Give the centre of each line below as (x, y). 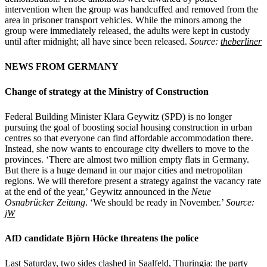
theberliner (241, 41)
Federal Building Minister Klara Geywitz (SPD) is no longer (118, 116)
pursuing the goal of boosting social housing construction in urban (128, 127)
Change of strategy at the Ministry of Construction (107, 91)
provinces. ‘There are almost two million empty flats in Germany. (127, 159)
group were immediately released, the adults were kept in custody (127, 30)
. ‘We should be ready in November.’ (156, 202)
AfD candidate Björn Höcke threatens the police (102, 238)
